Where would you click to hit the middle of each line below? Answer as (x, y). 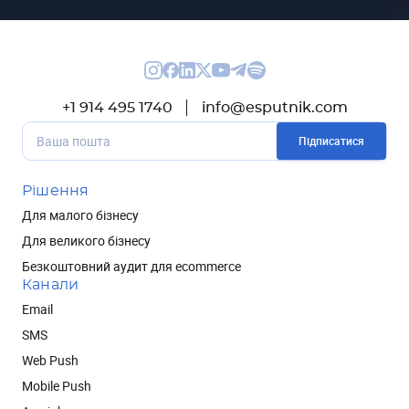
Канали (51, 285)
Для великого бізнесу (86, 241)
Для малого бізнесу (80, 215)
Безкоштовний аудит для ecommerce (131, 266)
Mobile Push (57, 386)
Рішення (56, 191)
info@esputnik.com (274, 108)
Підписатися (331, 141)
